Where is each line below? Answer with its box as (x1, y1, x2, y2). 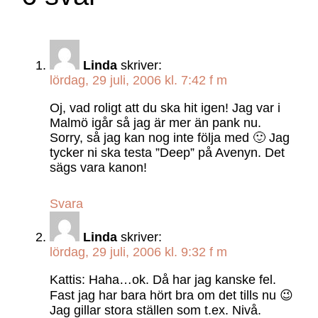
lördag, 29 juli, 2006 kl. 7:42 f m (49, 72, 227, 87)
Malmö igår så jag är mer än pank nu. (49, 115, 261, 130)
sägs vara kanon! (49, 160, 147, 175)
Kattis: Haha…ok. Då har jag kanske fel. (49, 272, 276, 287)
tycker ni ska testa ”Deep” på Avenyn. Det (49, 145, 285, 160)
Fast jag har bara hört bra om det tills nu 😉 (49, 287, 293, 302)
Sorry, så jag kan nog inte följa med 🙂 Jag (49, 130, 290, 145)
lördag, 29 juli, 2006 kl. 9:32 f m (49, 244, 227, 259)
